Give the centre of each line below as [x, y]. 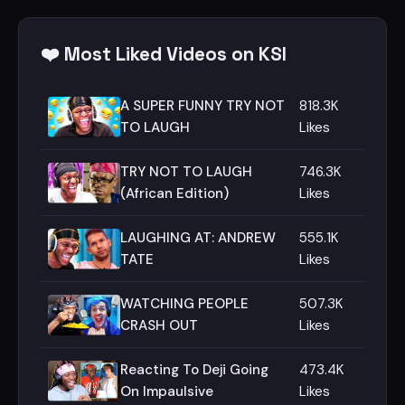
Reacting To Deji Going [194, 370]
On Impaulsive [167, 391]
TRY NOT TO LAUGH [186, 172]
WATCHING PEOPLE [184, 304]
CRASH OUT [159, 325]
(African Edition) [174, 193]
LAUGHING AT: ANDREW [198, 238]
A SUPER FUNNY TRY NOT [202, 106]
